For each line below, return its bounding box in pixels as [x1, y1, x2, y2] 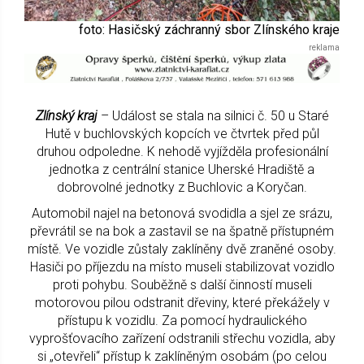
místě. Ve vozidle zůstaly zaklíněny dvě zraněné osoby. [28, 240, 336, 257]
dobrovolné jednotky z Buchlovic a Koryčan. [57, 179, 307, 195]
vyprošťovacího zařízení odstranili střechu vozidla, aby [28, 330, 336, 346]
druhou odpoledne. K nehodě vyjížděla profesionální [36, 143, 328, 159]
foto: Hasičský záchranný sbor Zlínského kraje [79, 21, 340, 37]
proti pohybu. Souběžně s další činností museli [52, 276, 312, 292]
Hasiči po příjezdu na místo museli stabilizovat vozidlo [29, 258, 335, 275]
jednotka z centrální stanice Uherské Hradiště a [50, 161, 314, 177]
